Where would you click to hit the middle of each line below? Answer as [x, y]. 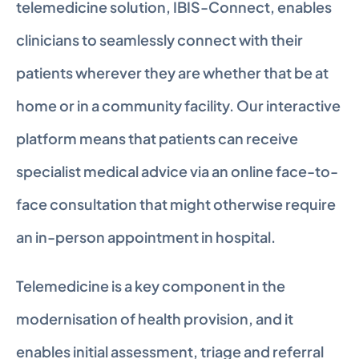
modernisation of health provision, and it [155, 319]
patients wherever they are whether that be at [172, 73]
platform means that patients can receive [157, 138]
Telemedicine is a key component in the [151, 286]
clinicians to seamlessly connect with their [159, 40]
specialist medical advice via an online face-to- [177, 171]
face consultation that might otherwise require [176, 204]
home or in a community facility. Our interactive [178, 105]
